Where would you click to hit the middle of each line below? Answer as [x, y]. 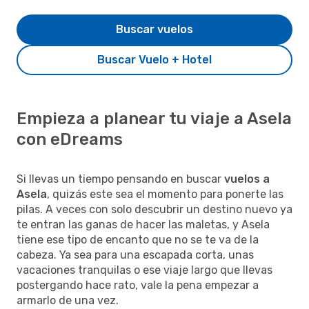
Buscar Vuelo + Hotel [154, 59]
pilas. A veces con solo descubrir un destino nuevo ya [154, 209]
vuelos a [247, 179]
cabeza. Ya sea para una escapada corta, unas [135, 255]
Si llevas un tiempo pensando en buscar [120, 179]
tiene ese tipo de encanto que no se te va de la [138, 239]
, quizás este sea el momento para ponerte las [165, 194]
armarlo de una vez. [68, 300]
